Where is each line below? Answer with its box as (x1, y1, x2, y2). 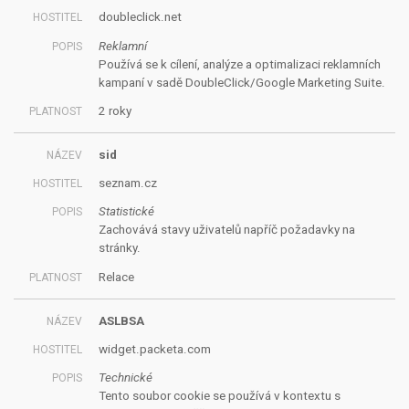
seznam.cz (98, 176, 157, 191)
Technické (98, 371, 152, 385)
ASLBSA (98, 313, 144, 328)
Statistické (98, 204, 154, 219)
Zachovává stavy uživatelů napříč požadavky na (98, 223, 355, 237)
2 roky (98, 103, 131, 118)
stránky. (98, 241, 141, 256)
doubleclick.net (98, 10, 182, 25)
